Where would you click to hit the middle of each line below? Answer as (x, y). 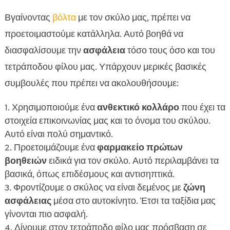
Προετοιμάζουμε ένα (55, 148)
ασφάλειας (28, 201)
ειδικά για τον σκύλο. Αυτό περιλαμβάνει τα (132, 161)
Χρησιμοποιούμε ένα (54, 108)
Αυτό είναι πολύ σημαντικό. (59, 134)
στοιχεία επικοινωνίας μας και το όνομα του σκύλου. (107, 121)
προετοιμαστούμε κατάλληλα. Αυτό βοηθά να (94, 34)
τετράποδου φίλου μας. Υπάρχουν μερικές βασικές (105, 67)
